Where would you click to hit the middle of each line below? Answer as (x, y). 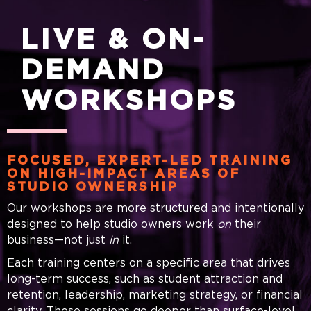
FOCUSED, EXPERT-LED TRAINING (150, 160)
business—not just (58, 240)
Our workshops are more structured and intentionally (155, 208)
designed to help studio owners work (112, 224)
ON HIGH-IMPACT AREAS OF (124, 174)
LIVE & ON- (114, 39)
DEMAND (93, 70)
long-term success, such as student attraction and (145, 279)
